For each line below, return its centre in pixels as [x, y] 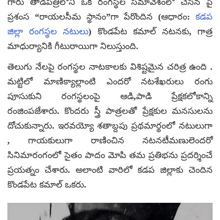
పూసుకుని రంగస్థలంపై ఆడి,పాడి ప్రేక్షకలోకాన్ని [110, 96]
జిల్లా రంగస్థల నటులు [48, 32]
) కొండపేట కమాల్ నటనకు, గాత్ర [151, 32]
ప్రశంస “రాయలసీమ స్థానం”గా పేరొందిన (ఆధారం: [101, 17]
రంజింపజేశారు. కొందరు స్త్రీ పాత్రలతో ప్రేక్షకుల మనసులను [110, 111]
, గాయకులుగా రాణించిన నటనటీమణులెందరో [110, 141]
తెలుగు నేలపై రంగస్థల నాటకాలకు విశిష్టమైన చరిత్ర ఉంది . [110, 67]
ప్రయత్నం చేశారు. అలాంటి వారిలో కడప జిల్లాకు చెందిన [110, 170]
